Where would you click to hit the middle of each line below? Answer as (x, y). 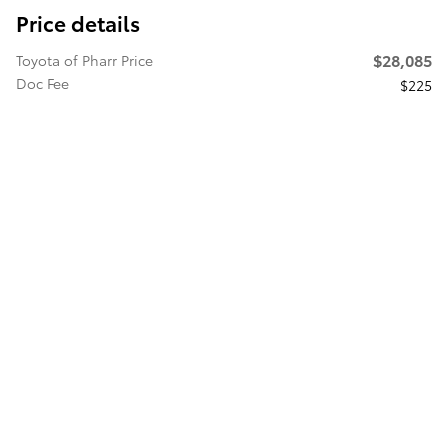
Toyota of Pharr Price (84, 59)
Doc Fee (42, 82)
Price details (78, 22)
